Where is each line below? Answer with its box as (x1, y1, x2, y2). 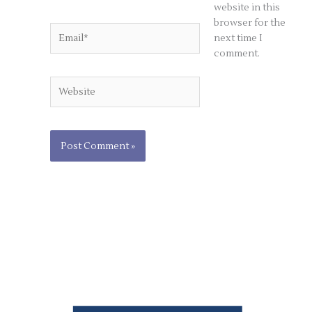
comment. (213, 47, 260, 59)
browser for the (213, 16, 286, 29)
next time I (213, 31, 263, 44)
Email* (49, 23, 80, 36)
